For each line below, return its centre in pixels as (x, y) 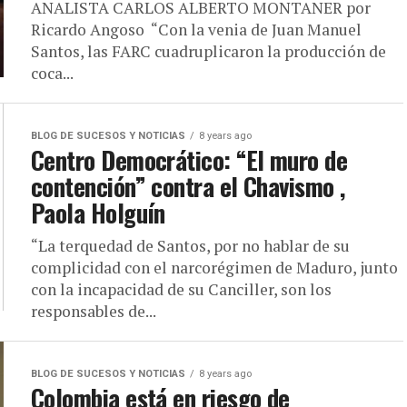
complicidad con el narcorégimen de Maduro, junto (214, 268)
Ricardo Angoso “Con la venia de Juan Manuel (196, 30)
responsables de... (94, 311)
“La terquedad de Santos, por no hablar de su (190, 246)
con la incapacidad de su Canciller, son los (181, 289)
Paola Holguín (98, 213)
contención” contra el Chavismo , (188, 186)
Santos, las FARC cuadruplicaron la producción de (208, 51)
